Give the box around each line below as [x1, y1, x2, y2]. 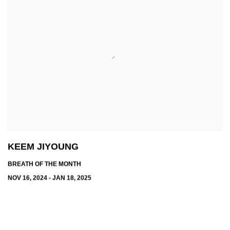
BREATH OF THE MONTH [8, 160, 81, 168]
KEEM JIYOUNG [8, 141, 79, 152]
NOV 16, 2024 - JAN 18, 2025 [8, 174, 91, 182]
